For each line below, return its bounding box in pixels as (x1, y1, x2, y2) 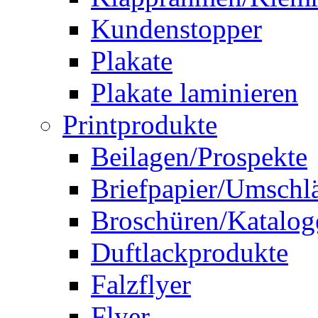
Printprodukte (62, 109, 217, 140)
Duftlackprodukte (91, 236, 288, 268)
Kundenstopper (91, 13, 262, 44)
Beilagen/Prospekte (91, 141, 307, 172)
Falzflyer (91, 268, 191, 300)
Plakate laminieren (91, 77, 298, 108)
